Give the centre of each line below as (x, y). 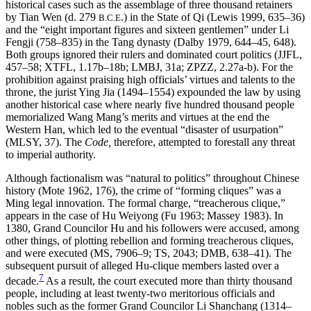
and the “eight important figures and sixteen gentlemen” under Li (147, 29)
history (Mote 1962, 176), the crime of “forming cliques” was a (143, 190)
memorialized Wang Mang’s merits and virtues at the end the (137, 117)
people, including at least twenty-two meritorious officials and (140, 293)
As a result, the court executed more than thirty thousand (168, 280)
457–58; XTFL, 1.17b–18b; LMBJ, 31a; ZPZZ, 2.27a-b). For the (149, 67)
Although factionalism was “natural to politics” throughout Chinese (152, 178)
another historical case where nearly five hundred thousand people (150, 104)
